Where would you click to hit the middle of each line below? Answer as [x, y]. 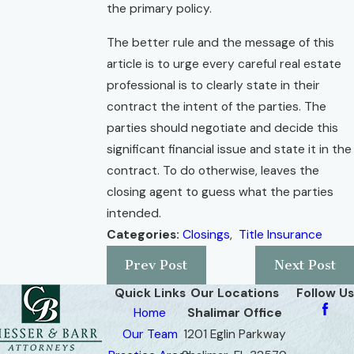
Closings [206, 234]
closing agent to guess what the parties [220, 192]
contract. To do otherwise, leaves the [213, 170]
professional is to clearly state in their [213, 85]
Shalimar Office [234, 313]
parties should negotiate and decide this [222, 128]
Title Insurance [281, 234]
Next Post [305, 265]
